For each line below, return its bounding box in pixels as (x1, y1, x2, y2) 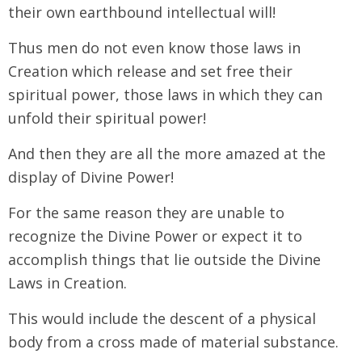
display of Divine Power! (8, 166, 174, 187)
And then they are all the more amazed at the (8, 143, 326, 163)
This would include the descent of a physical (8, 308, 316, 328)
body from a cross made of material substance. (8, 331, 339, 351)
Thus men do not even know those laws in (8, 37, 301, 57)
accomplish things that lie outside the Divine (8, 249, 321, 269)
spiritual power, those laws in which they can (8, 84, 322, 104)
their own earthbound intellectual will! (8, 2, 276, 22)
